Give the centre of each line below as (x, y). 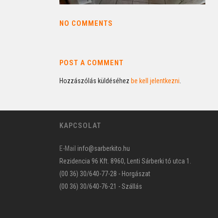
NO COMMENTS (86, 23)
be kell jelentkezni (155, 81)
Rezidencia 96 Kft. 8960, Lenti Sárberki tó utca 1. (125, 161)
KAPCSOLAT (80, 126)
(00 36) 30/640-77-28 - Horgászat (105, 174)
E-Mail (68, 148)
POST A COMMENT (91, 63)
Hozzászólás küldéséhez (95, 81)
